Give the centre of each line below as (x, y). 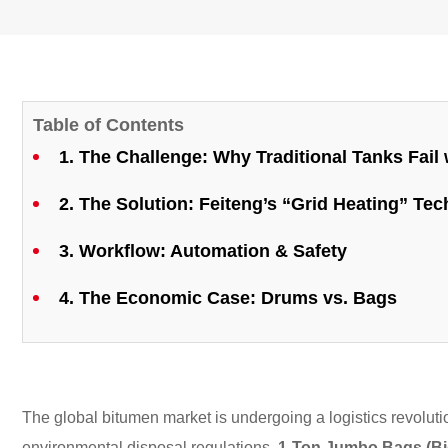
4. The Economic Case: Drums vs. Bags (228, 298)
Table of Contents (108, 125)
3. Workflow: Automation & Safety (203, 251)
